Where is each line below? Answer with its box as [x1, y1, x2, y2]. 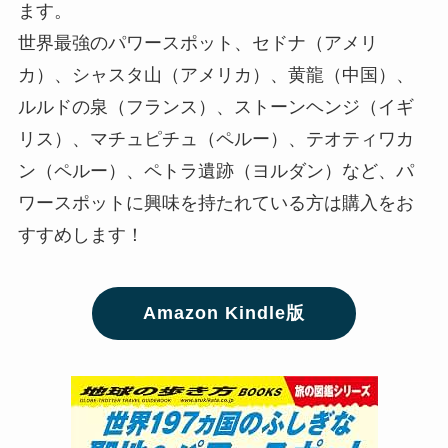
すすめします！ [17, 225, 144, 246]
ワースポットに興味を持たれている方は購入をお [17, 193, 414, 214]
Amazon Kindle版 [142, 303, 305, 324]
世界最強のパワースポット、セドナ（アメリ [17, 33, 378, 54]
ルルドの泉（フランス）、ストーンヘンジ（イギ [17, 97, 414, 118]
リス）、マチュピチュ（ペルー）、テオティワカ [17, 129, 414, 150]
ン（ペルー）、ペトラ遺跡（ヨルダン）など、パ [17, 161, 414, 182]
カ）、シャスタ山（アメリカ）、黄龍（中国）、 [17, 65, 414, 86]
